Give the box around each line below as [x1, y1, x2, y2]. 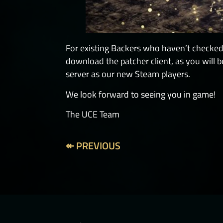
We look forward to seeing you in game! [66, 87, 216, 101]
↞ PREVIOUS [66, 137, 120, 153]
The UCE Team [66, 108, 119, 121]
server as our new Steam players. [66, 67, 190, 81]
